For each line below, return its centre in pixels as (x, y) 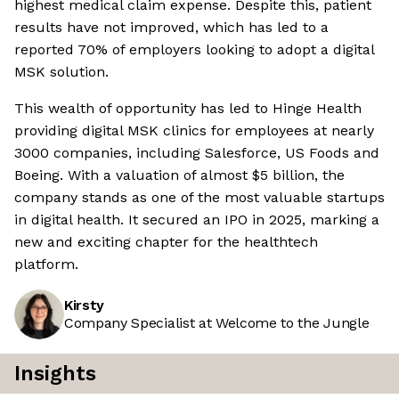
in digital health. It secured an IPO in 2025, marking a (197, 220)
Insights (55, 374)
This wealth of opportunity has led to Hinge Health (188, 109)
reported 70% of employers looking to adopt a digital (194, 50)
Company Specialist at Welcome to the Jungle (217, 323)
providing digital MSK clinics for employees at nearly (194, 131)
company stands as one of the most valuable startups (199, 198)
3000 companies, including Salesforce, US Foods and (197, 153)
